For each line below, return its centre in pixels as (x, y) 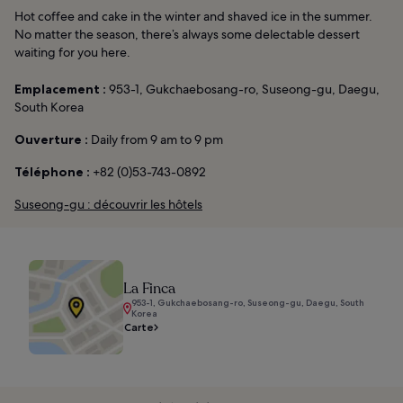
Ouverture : (51, 139)
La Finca (149, 288)
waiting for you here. (72, 52)
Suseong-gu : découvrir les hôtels (108, 204)
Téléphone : (52, 171)
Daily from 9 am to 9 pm (156, 139)
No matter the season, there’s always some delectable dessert (187, 34)
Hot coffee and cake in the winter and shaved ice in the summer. (193, 16)
